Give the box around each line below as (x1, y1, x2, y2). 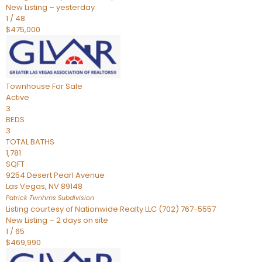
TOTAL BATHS (6, 136, 54, 147)
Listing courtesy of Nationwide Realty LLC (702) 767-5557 (6, 204, 216, 215)
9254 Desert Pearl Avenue (6, 170, 105, 181)
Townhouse (6, 81, 50, 92)
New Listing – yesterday (6, 2, 95, 13)
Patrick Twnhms (6, 194, 56, 202)
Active (6, 92, 29, 103)
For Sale (52, 81, 82, 92)
